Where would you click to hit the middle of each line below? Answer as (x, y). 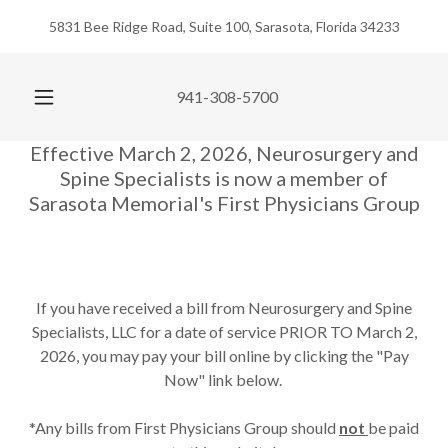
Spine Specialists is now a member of (224, 178)
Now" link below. (224, 379)
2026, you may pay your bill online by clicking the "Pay (224, 355)
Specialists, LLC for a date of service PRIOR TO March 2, (224, 331)
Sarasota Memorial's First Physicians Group (224, 203)
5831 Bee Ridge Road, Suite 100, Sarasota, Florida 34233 (224, 26)
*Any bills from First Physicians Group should (184, 427)
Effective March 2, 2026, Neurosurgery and (224, 153)
